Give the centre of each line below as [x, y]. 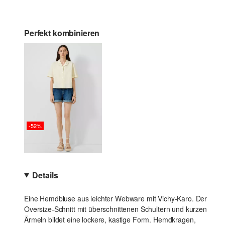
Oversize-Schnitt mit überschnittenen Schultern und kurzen [116, 209]
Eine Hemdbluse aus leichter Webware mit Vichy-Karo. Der [116, 199]
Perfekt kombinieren [62, 33]
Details [45, 175]
